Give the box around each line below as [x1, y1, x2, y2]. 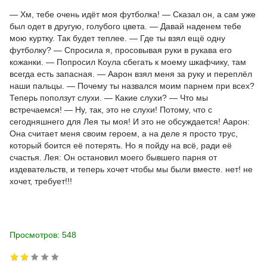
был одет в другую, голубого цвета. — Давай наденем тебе [10, 21, 241, 31]
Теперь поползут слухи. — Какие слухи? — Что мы [10, 93, 208, 103]
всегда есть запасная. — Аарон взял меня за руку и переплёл [10, 69, 252, 79]
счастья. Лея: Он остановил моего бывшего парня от [10, 153, 217, 162]
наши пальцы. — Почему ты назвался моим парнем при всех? [10, 81, 254, 91]
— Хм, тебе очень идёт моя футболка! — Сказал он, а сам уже [10, 10, 256, 19]
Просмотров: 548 [10, 230, 76, 240]
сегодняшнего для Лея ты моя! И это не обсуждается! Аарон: [10, 117, 250, 126]
